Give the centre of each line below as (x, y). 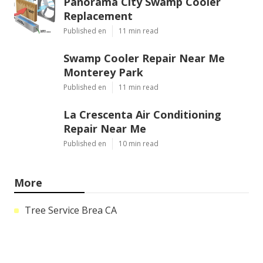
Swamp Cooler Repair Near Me (144, 58)
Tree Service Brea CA (71, 210)
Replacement (98, 16)
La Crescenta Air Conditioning (142, 114)
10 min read (139, 143)
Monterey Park (103, 72)
